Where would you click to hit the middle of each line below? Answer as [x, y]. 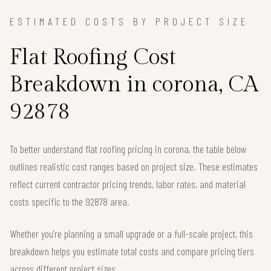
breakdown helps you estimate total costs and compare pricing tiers [132, 251]
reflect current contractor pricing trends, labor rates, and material [128, 184]
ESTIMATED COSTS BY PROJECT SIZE [129, 21]
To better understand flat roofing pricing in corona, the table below [128, 149]
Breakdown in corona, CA [134, 85]
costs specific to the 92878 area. [70, 202]
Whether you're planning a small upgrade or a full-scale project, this [131, 234]
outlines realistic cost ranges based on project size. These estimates [134, 167]
